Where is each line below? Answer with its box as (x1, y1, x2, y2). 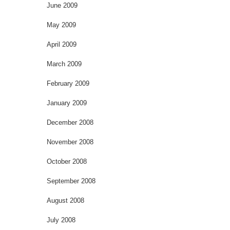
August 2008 (47, 196, 84, 204)
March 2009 (47, 60, 82, 68)
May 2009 (47, 21, 76, 29)
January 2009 (47, 99, 87, 107)
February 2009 (47, 79, 89, 87)
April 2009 (47, 40, 76, 48)
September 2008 (47, 177, 95, 185)
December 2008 (47, 118, 93, 126)
